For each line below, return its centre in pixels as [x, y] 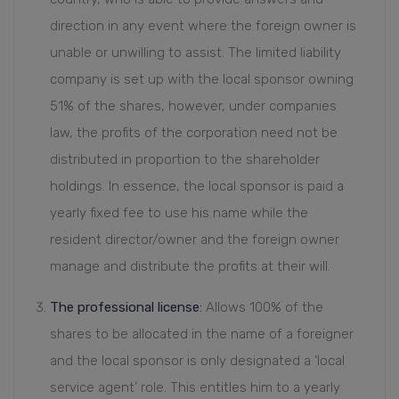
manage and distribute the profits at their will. [190, 267]
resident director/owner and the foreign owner [195, 240]
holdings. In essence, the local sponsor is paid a [197, 187]
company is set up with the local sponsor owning [202, 80]
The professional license [125, 308]
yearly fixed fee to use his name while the [179, 213]
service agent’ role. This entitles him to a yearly [195, 388]
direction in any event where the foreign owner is [203, 26]
